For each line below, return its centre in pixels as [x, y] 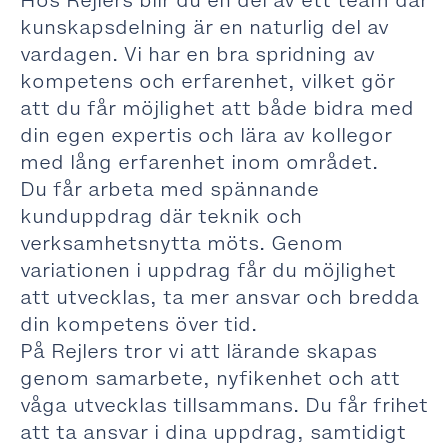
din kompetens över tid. [138, 324]
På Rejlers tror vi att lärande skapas [198, 351]
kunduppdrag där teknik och [161, 216]
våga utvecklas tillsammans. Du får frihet [224, 405]
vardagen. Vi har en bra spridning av [197, 54]
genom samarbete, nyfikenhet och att [210, 378]
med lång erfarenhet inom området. [199, 162]
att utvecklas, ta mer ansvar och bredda [219, 297]
